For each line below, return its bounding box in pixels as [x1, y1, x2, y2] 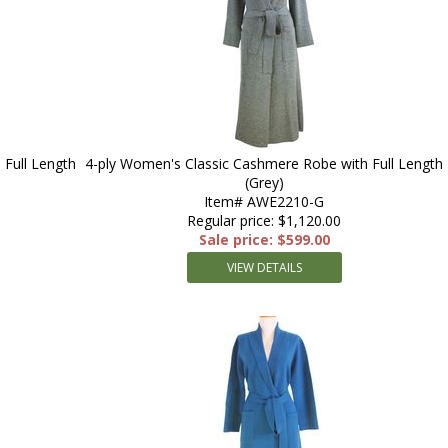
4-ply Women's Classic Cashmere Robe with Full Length [85, 154, 443, 173]
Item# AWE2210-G [204, 192, 324, 211]
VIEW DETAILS [226, 259, 302, 276]
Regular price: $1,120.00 [187, 211, 341, 230]
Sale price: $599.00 [198, 230, 330, 249]
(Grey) [244, 173, 284, 192]
